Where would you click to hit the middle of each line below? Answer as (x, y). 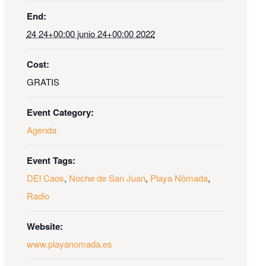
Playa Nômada (179, 178)
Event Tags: (51, 160)
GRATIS (43, 81)
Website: (45, 226)
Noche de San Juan (107, 178)
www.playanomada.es (69, 243)
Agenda (41, 129)
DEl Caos (45, 178)
